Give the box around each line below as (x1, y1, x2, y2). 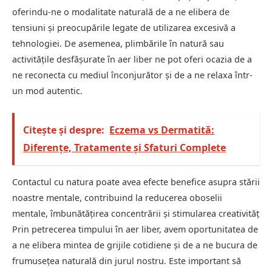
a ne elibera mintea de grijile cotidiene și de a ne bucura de (12, 239, 257, 251)
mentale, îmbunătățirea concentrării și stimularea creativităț (12, 207, 259, 219)
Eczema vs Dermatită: (109, 123, 215, 137)
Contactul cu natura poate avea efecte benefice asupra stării (12, 175, 260, 188)
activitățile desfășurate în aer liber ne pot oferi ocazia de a (12, 53, 252, 66)
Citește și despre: (23, 123, 105, 137)
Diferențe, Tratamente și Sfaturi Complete (23, 140, 226, 154)
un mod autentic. (12, 85, 83, 97)
